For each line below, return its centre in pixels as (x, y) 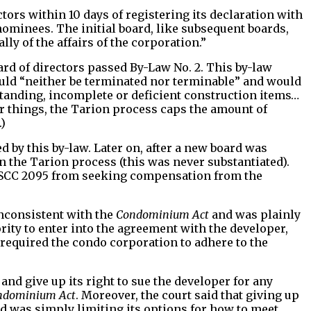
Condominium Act (162, 214)
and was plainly (255, 214)
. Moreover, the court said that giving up (187, 295)
